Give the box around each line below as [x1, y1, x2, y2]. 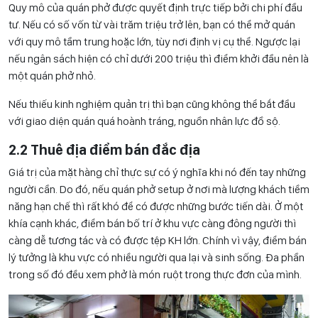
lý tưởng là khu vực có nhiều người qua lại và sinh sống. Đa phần [9, 251, 305, 265]
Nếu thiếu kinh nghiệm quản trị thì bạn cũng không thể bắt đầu [9, 97, 295, 111]
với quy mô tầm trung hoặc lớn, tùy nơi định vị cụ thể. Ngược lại [9, 35, 300, 49]
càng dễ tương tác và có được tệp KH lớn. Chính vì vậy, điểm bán [9, 234, 307, 248]
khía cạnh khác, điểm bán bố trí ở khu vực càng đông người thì [9, 216, 296, 231]
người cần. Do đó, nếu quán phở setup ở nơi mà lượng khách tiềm [9, 182, 309, 197]
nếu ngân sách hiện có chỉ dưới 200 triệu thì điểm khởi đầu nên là [9, 52, 309, 66]
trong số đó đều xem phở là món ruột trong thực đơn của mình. [9, 268, 304, 282]
